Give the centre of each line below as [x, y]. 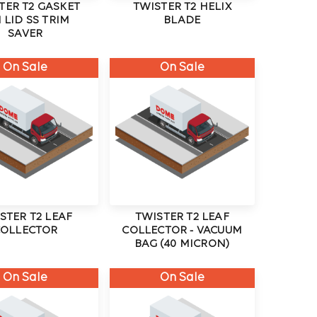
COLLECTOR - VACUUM [182, 231]
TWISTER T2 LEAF [182, 218]
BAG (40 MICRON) [182, 244]
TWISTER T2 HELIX [182, 7]
